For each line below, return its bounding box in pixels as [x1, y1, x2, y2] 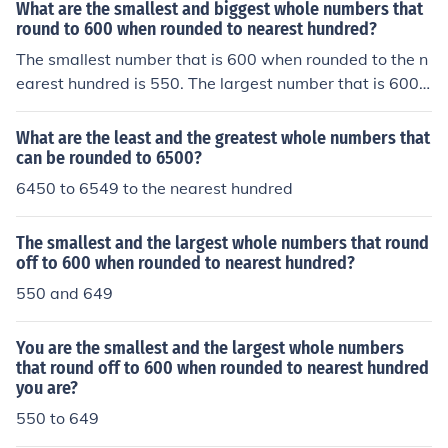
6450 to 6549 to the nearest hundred [16, 178, 293, 198]
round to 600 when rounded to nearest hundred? [16, 18, 377, 40]
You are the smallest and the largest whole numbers [16, 337, 404, 359]
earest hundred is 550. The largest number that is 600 [16, 73, 419, 93]
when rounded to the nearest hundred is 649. [16, 97, 351, 117]
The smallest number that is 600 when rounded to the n [16, 49, 428, 69]
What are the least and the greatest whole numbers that [16, 127, 430, 149]
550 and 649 [16, 283, 113, 303]
